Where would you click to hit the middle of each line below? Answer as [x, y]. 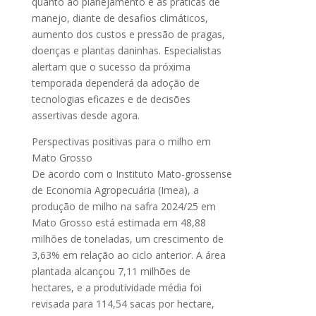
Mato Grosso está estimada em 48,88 [119, 222]
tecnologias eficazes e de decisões [111, 99]
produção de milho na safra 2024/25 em [123, 206]
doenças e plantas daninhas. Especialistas [126, 50]
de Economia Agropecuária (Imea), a [115, 190]
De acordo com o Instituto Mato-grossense [132, 174]
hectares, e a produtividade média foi [116, 287]
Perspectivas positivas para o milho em [121, 141]
